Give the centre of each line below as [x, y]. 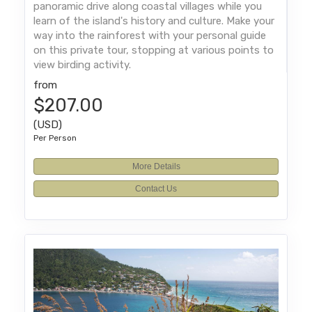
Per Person [55, 138]
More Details [156, 167]
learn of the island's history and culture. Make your [154, 21]
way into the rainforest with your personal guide [150, 36]
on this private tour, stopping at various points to [154, 50]
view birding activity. [83, 65]
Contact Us [156, 189]
